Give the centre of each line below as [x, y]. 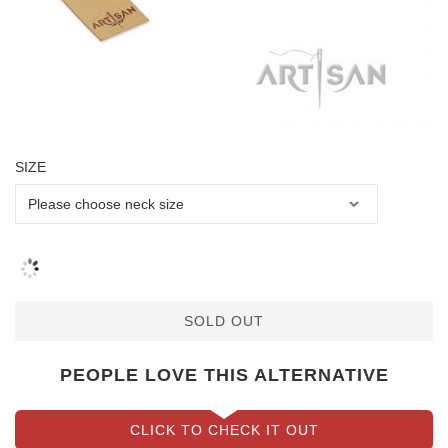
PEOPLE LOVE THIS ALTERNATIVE [224, 374]
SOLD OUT [224, 320]
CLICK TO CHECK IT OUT [224, 429]
